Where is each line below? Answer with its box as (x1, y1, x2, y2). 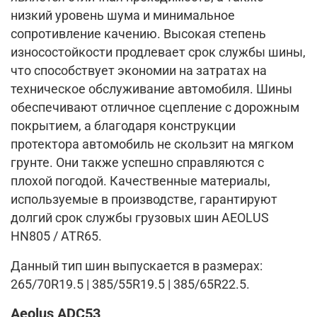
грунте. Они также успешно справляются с (11, 155, 264, 170)
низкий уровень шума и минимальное (11, 8, 235, 23)
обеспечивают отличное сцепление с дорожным (11, 100, 299, 115)
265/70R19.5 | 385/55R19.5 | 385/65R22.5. (11, 277, 250, 292)
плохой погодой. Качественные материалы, (11, 173, 270, 188)
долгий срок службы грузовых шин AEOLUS (11, 210, 269, 225)
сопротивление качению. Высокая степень (11, 26, 266, 41)
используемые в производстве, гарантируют (11, 192, 277, 207)
